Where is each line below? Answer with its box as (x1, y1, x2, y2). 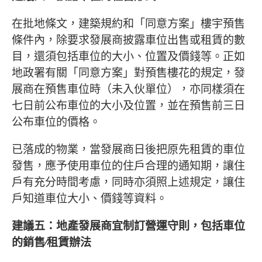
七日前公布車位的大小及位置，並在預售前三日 (12, 97, 245, 113)
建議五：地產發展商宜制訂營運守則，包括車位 (12, 218, 245, 234)
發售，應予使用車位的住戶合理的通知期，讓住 (12, 158, 245, 174)
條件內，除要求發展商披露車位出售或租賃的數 (12, 32, 245, 47)
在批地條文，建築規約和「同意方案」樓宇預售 (12, 15, 245, 31)
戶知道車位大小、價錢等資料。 (12, 191, 167, 206)
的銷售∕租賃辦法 (12, 235, 91, 250)
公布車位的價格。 (12, 113, 101, 129)
